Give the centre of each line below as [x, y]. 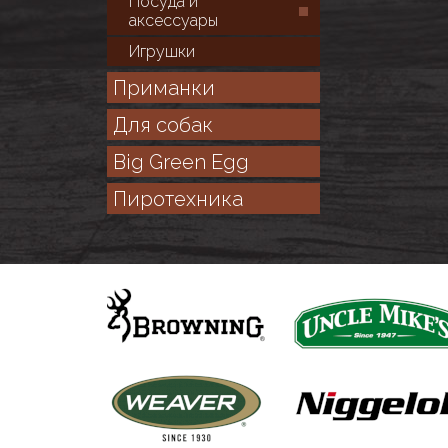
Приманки [163, 88]
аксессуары [173, 20]
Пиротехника [177, 199]
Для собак [162, 125]
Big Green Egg [180, 162]
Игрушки [161, 51]
